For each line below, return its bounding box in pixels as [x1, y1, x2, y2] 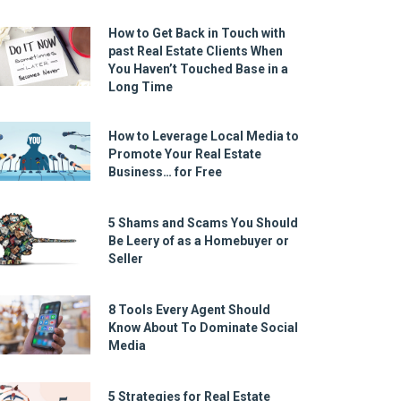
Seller [107, 252, 143, 267]
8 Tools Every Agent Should [107, 303, 270, 318]
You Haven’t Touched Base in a [107, 61, 288, 76]
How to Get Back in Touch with [107, 25, 286, 40]
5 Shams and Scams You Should [107, 216, 298, 231]
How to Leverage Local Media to [107, 129, 299, 144]
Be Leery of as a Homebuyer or [107, 234, 289, 249]
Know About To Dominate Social [107, 320, 298, 336]
